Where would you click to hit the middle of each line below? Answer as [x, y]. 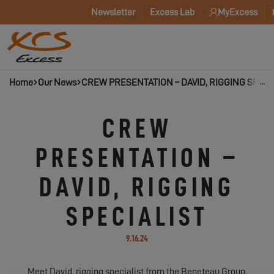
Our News [57, 83]
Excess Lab [172, 12]
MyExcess [238, 12]
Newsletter [113, 12]
